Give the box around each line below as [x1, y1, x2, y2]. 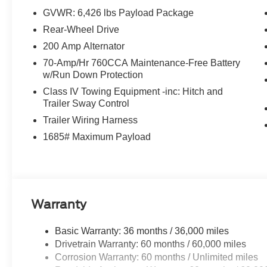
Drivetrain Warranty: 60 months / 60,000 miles [55, 238, 247, 249]
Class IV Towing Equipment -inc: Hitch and [43, 86, 223, 97]
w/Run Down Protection [43, 69, 144, 80]
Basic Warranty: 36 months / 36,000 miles [55, 225, 229, 236]
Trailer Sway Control [43, 98, 130, 108]
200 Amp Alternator [43, 41, 125, 51]
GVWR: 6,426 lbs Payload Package [43, 7, 194, 18]
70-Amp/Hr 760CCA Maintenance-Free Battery [43, 57, 241, 68]
